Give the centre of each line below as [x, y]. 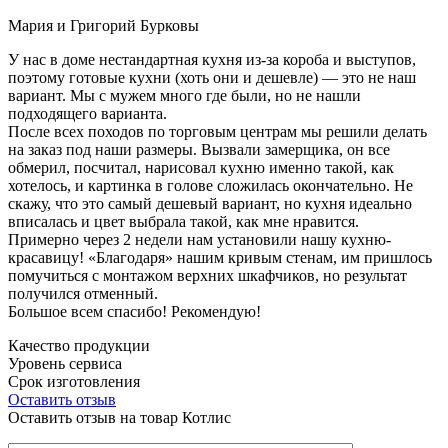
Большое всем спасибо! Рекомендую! [134, 311]
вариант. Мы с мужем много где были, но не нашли [184, 95]
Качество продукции [79, 345]
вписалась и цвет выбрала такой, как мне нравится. [183, 221]
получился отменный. [83, 293]
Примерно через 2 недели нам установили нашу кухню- [199, 239]
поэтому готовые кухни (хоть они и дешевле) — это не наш [212, 77]
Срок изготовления [74, 381]
